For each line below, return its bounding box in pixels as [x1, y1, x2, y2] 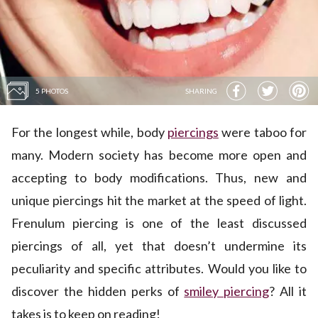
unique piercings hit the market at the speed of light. [11, 192, 307, 209]
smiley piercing [184, 283, 270, 300]
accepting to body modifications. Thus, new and [11, 170, 307, 186]
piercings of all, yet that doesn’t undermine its [11, 238, 307, 254]
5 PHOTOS [35, 86, 68, 95]
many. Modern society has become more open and [11, 147, 307, 163]
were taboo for [218, 124, 307, 141]
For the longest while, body [11, 124, 168, 141]
